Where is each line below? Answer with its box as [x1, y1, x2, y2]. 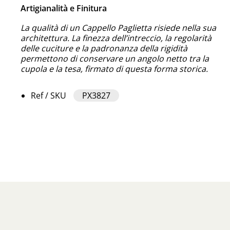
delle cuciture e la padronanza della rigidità [21, 42, 188, 54]
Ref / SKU [30, 89, 68, 101]
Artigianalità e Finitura [21, 2, 107, 14]
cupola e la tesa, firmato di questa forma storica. [21, 63, 208, 74]
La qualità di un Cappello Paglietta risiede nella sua [21, 22, 217, 33]
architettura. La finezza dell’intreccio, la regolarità [21, 32, 212, 44]
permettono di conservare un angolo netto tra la [21, 52, 209, 64]
